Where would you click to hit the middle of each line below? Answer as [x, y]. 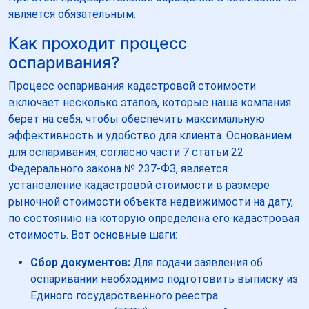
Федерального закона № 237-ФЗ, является [118, 168]
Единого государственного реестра [124, 295]
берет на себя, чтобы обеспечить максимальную [137, 119]
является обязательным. [72, 14]
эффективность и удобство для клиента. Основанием [150, 135]
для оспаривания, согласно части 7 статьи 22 [126, 152]
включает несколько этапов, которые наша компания [150, 102]
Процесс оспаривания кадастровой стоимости [132, 86]
